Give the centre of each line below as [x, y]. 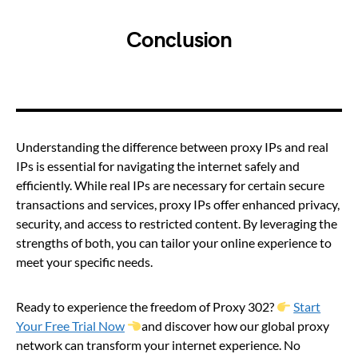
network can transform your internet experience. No [158, 345]
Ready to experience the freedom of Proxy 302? [146, 307]
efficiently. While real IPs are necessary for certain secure [170, 185]
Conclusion [179, 41]
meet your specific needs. [84, 262]
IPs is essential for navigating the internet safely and [158, 166]
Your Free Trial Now [70, 326]
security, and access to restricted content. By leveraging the [177, 224]
